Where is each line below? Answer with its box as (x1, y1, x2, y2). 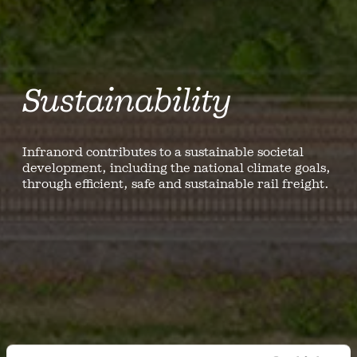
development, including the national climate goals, (22, 159, 331, 176)
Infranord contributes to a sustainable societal (22, 143, 304, 160)
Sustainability (22, 79, 231, 122)
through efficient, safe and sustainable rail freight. (22, 175, 329, 192)
